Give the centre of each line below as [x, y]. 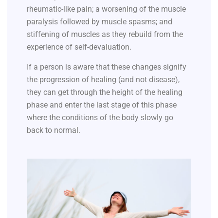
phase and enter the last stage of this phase [102, 105]
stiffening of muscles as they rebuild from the [105, 35]
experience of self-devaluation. [79, 47]
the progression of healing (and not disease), [103, 80]
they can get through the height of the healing [105, 92]
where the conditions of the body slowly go [100, 118]
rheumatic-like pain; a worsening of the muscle [106, 9]
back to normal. [54, 130]
